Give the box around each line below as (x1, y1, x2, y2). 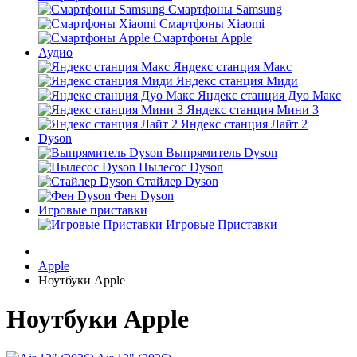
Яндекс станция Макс (173, 60, 292, 73)
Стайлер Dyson (136, 175, 218, 188)
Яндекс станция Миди (176, 74, 298, 88)
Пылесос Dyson (139, 160, 223, 174)
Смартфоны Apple (153, 31, 252, 45)
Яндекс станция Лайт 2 (181, 117, 308, 131)
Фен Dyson (114, 189, 174, 202)
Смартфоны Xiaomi (159, 17, 265, 30)
